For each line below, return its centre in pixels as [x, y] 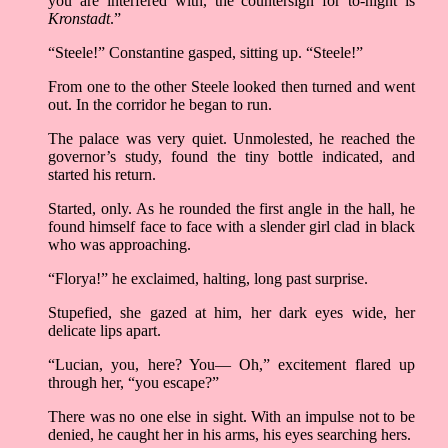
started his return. [102, 175]
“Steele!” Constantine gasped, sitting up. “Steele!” [205, 53]
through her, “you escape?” [133, 383]
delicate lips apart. [104, 331]
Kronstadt [79, 19]
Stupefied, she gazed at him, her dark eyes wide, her [231, 313]
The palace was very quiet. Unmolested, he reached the [231, 139]
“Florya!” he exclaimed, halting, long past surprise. [208, 279]
